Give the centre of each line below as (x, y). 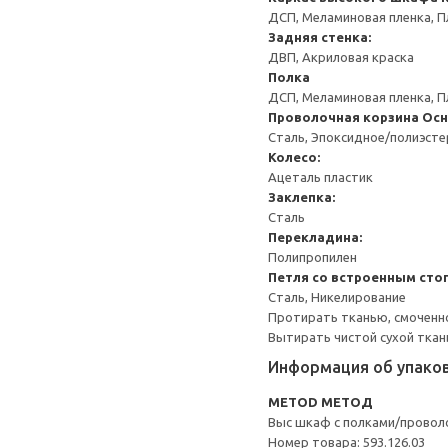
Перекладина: (315, 237)
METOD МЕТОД (320, 402)
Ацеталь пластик (320, 177)
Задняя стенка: (319, 37)
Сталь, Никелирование (337, 297)
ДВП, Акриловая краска (341, 57)
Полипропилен (312, 257)
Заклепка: (301, 197)
